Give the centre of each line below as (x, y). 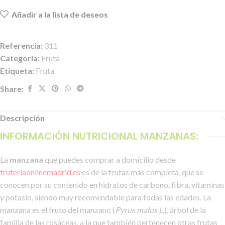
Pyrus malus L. (140, 210)
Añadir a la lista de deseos (60, 14)
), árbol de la (185, 210)
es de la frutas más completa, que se (142, 172)
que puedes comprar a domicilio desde (109, 160)
